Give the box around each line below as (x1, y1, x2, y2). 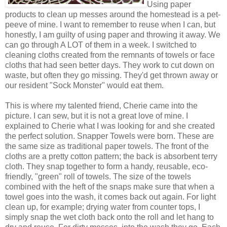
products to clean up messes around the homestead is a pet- (5, 10, 220, 19)
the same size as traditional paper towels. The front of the (5, 141, 209, 150)
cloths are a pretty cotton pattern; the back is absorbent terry (5, 152, 217, 161)
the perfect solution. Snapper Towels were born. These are (5, 131, 214, 140)
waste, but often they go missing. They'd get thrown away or (5, 70, 218, 80)
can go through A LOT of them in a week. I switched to (5, 40, 197, 49)
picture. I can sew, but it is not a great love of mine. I (5, 111, 188, 120)
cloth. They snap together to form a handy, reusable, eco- (5, 162, 208, 171)
